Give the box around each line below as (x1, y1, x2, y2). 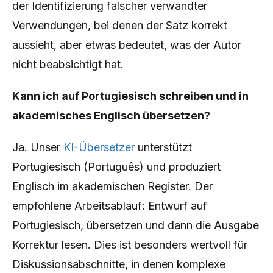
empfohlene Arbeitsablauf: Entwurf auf (12, 199, 207, 212)
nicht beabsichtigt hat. (12, 58, 124, 71)
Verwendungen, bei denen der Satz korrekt (12, 19, 227, 32)
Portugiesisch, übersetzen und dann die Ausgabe (12, 219, 259, 232)
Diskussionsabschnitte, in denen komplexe (12, 258, 225, 271)
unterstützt (135, 141, 192, 154)
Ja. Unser (12, 141, 63, 154)
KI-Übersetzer (63, 141, 135, 154)
